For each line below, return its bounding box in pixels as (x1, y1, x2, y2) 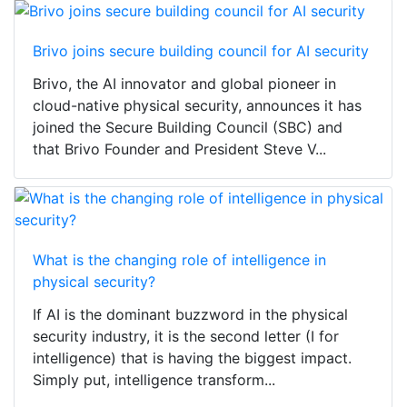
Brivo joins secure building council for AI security (33, 42, 369, 61)
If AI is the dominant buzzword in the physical (33, 305, 348, 324)
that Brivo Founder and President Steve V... (33, 140, 326, 159)
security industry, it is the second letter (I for (33, 327, 339, 346)
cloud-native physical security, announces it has (33, 96, 362, 115)
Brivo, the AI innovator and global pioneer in (33, 74, 336, 94)
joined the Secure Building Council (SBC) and (33, 118, 342, 137)
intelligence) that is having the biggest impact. (33, 349, 352, 368)
